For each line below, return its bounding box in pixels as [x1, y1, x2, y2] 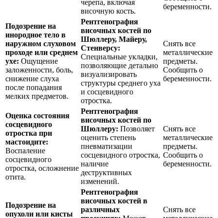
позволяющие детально [81, 61, 158, 70]
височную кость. [81, 6, 136, 15]
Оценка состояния [5, 111, 70, 120]
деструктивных [81, 168, 132, 177]
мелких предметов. [5, 91, 69, 100]
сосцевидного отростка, [81, 150, 160, 159]
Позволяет [118, 124, 155, 133]
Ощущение [19, 56, 58, 65]
